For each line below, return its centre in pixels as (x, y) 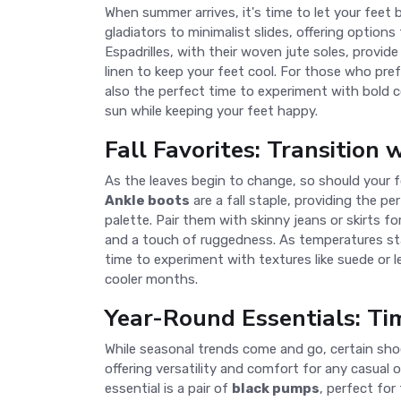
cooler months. (151, 279)
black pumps (276, 388)
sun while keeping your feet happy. (211, 111)
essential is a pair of (168, 388)
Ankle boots (147, 200)
